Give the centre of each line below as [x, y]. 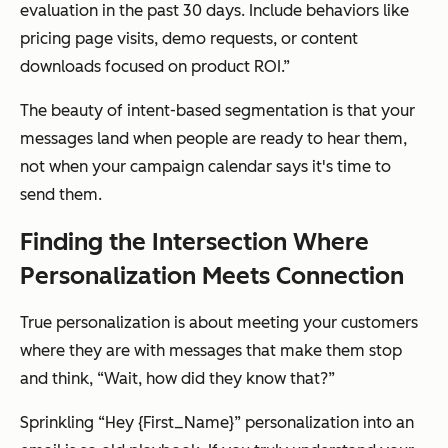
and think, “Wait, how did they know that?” [177, 378]
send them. [61, 194]
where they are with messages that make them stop [211, 350]
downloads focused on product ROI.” [155, 66]
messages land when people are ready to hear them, [213, 138]
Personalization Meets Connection [212, 275]
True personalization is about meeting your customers [219, 322]
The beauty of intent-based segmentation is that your [217, 110]
